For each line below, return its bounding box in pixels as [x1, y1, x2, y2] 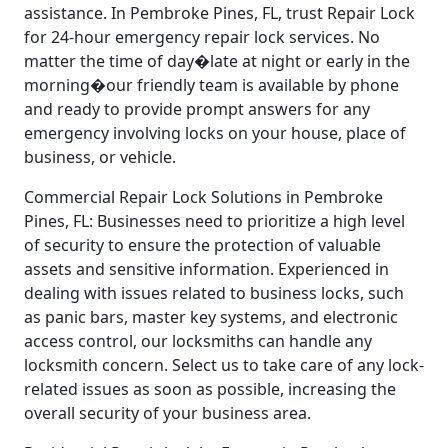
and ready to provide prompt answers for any [24, 98, 370, 121]
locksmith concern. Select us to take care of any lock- [24, 354, 424, 377]
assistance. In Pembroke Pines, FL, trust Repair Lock [24, 2, 415, 25]
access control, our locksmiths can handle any [24, 330, 372, 353]
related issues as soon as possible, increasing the [24, 378, 396, 401]
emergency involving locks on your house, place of [24, 122, 406, 145]
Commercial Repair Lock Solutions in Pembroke [24, 186, 383, 209]
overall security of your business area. [24, 402, 311, 425]
